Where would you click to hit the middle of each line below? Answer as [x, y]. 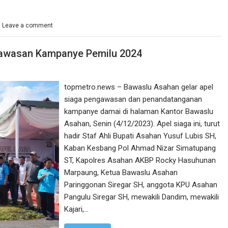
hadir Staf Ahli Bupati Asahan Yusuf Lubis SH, [140, 136]
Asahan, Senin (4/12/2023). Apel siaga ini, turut [142, 123]
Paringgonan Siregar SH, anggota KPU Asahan [141, 184]
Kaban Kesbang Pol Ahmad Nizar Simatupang [140, 148]
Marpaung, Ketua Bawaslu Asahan [121, 172]
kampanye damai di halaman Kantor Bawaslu [139, 111]
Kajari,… [77, 209]
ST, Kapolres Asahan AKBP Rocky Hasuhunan [140, 160]
